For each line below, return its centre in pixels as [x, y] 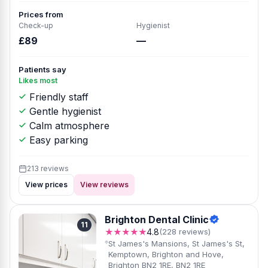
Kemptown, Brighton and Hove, [166, 254]
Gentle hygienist [64, 111]
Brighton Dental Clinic [157, 220]
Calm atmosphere [68, 126]
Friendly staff [57, 97]
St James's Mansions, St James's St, [176, 243]
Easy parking [57, 140]
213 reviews [48, 168]
